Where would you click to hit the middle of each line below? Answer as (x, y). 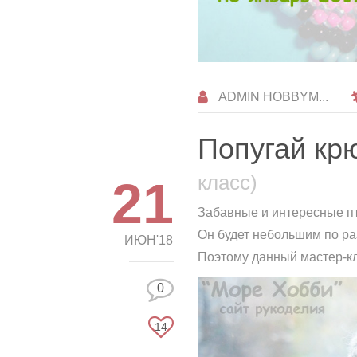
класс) (228, 182)
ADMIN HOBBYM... (274, 96)
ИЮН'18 (149, 240)
